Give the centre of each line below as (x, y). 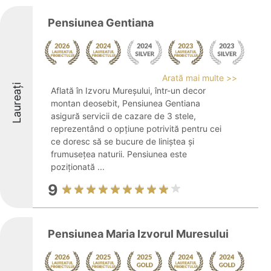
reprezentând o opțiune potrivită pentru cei (136, 129)
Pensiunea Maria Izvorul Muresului (138, 234)
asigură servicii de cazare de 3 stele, (123, 116)
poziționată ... (78, 167)
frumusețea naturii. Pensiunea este (119, 154)
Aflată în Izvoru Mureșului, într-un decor (128, 90)
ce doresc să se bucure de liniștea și (122, 141)
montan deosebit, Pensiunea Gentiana (126, 103)
